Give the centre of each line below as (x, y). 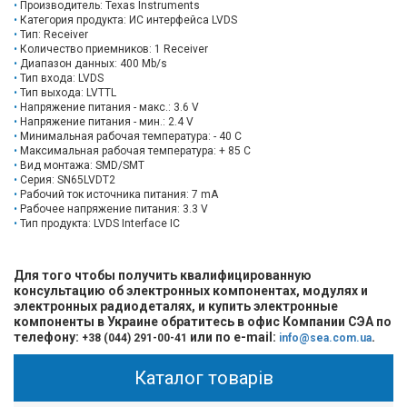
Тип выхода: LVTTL (68, 93)
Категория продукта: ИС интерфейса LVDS (129, 20)
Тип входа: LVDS (62, 78)
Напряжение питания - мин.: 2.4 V (107, 122)
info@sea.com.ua (325, 338)
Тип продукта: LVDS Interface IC (100, 223)
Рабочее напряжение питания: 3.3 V (114, 209)
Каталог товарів (203, 378)
